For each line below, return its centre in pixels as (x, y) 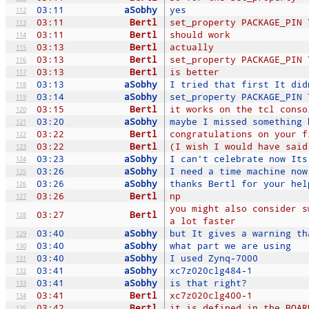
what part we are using (230, 245)
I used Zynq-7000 (214, 258)
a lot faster (203, 220)
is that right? (208, 282)
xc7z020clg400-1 (211, 295)
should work (200, 34)
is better (195, 71)
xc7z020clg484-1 (211, 270)
